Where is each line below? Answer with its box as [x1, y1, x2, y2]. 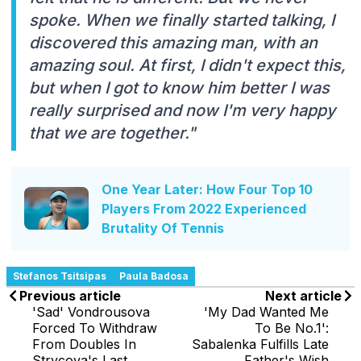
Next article [265, 287, 342, 304]
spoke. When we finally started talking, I [29, 10, 334, 30]
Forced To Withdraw [32, 319, 157, 336]
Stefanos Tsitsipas [13, 269, 106, 282]
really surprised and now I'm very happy [29, 100, 336, 120]
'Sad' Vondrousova [32, 303, 150, 320]
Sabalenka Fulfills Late [192, 335, 329, 352]
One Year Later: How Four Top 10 [102, 180, 313, 197]
